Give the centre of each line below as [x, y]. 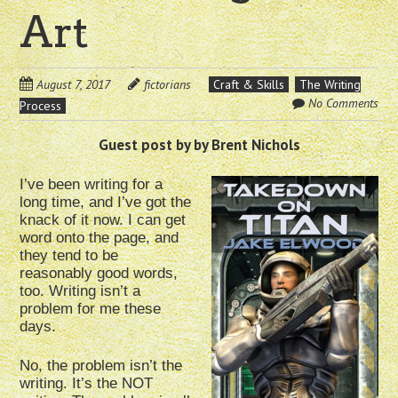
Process [41, 106]
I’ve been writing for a [92, 185]
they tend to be [69, 256]
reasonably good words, [99, 274]
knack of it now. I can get [103, 220]
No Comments [343, 103]
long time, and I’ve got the [106, 203]
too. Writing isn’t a [80, 291]
